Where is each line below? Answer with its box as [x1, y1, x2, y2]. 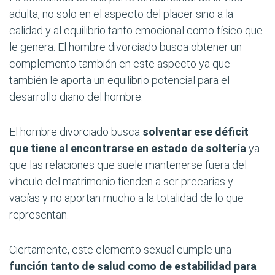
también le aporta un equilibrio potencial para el [9, 74, 230, 87]
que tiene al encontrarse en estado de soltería [9, 142, 246, 155]
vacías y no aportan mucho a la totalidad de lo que [9, 192, 244, 204]
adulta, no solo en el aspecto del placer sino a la [9, 7, 233, 20]
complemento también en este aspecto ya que [9, 57, 230, 70]
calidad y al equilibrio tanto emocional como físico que [9, 24, 263, 37]
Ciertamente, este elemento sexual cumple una [9, 243, 231, 256]
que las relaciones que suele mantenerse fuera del [9, 158, 247, 171]
